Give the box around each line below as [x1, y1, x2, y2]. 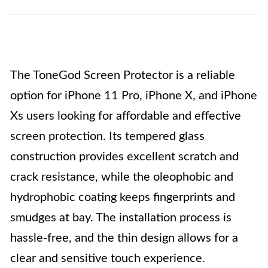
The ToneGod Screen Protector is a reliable [10, 69, 235, 81]
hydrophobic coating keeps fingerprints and [10, 191, 235, 203]
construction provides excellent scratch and [10, 151, 239, 163]
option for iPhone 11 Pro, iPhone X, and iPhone [10, 90, 257, 102]
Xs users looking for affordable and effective [10, 110, 241, 122]
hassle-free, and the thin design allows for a [10, 232, 238, 244]
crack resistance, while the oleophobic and [10, 171, 233, 183]
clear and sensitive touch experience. [10, 252, 205, 264]
